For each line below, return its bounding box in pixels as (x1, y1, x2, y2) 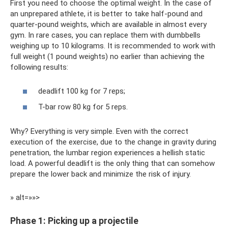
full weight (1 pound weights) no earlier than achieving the (10, 52, 205, 62)
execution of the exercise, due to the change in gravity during (10, 137, 216, 147)
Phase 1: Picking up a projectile (10, 216, 138, 226)
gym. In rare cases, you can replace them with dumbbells (10, 31, 201, 40)
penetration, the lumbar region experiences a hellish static (10, 148, 205, 158)
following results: (10, 63, 68, 72)
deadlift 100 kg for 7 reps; (38, 86, 125, 96)
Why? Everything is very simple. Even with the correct (10, 127, 188, 136)
